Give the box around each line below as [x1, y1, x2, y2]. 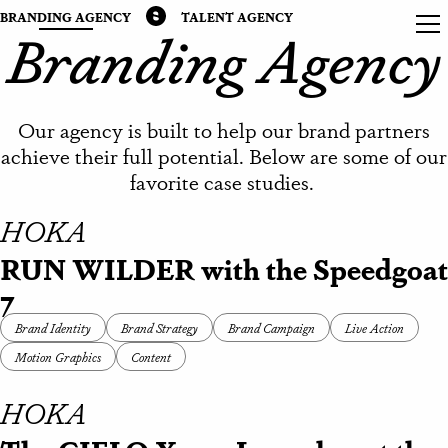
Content [131, 347, 171, 365]
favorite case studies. [129, 166, 319, 196]
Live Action [345, 318, 404, 336]
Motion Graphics [15, 347, 101, 365]
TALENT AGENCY [181, 8, 293, 25]
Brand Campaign [228, 318, 315, 336]
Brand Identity [15, 318, 91, 336]
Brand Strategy [121, 318, 198, 336]
